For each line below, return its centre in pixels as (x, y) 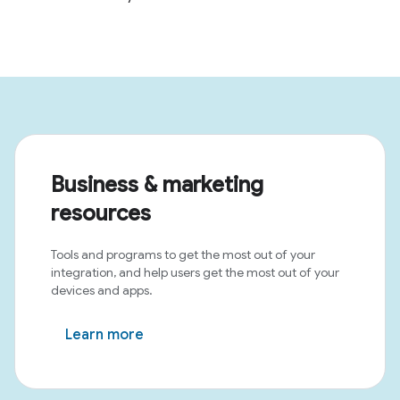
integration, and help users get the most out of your (195, 272)
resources (101, 213)
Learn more (104, 335)
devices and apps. (102, 290)
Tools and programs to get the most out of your (183, 254)
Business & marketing (157, 185)
